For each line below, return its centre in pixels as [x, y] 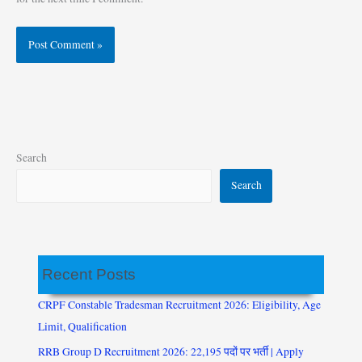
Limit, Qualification [83, 327]
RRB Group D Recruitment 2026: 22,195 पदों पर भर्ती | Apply [171, 351]
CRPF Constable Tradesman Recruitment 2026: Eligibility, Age [180, 305]
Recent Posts [89, 275]
